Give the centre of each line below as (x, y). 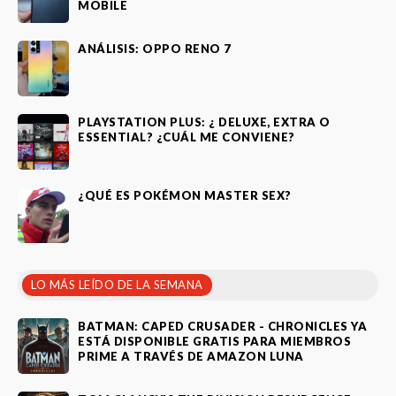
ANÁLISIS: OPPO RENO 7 (155, 48)
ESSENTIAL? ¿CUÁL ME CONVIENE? (187, 137)
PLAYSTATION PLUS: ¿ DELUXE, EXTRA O (204, 122)
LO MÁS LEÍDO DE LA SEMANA (117, 284)
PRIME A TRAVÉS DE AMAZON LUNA (191, 356)
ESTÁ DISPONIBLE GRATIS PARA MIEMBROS (214, 341)
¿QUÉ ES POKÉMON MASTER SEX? (185, 195)
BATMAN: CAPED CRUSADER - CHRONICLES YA (222, 326)
